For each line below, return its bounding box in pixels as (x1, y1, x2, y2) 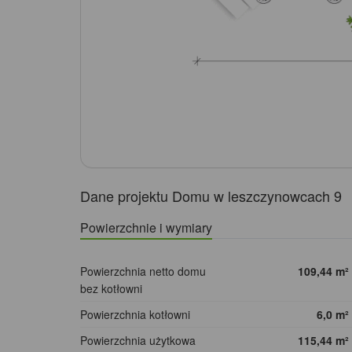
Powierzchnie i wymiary (80, 218, 212, 237)
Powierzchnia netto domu (80, 263, 206, 280)
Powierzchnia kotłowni (80, 306, 190, 323)
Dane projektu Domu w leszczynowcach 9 (80, 185, 342, 207)
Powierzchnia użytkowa (80, 332, 196, 349)
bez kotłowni (80, 280, 142, 297)
